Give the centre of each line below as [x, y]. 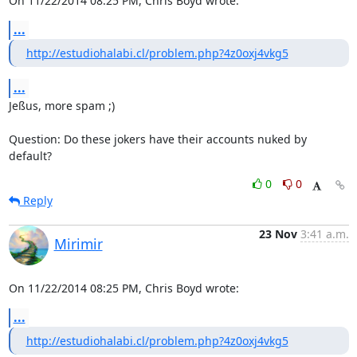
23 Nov [278, 234]
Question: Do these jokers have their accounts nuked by [157, 139]
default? [30, 156]
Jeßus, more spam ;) [61, 106]
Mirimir [78, 244]
